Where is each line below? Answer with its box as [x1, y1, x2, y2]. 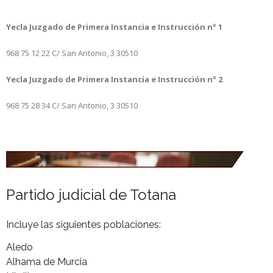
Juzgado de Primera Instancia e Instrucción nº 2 [29, 74, 222, 85]
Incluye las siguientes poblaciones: [6, 219, 161, 231]
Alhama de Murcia [6, 255, 87, 268]
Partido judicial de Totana [6, 186, 176, 204]
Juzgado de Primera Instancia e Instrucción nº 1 [29, 21, 222, 33]
